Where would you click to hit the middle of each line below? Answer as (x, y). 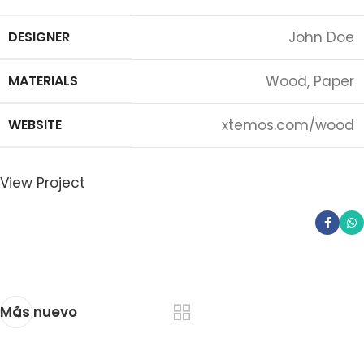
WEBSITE (35, 125)
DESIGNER (39, 37)
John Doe (321, 37)
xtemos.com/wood (288, 125)
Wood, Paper (310, 81)
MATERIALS (43, 81)
